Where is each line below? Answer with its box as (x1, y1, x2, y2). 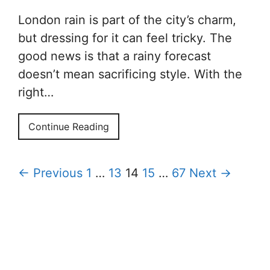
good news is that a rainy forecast (18, 48, 211, 63)
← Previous (18, 165, 83, 180)
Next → (189, 165, 231, 180)
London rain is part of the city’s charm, (18, 12, 236, 27)
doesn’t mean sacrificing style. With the (18, 66, 242, 81)
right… (18, 84, 54, 99)
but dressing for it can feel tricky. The (18, 30, 232, 45)
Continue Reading (28, 120, 109, 133)
